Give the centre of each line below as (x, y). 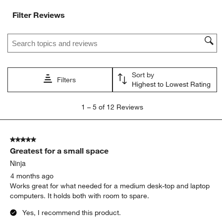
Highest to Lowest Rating (171, 84)
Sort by (143, 75)
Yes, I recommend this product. (72, 212)
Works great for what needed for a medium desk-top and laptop (110, 186)
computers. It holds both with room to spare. (80, 195)
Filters (67, 80)
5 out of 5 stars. (35, 139)
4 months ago (32, 176)
